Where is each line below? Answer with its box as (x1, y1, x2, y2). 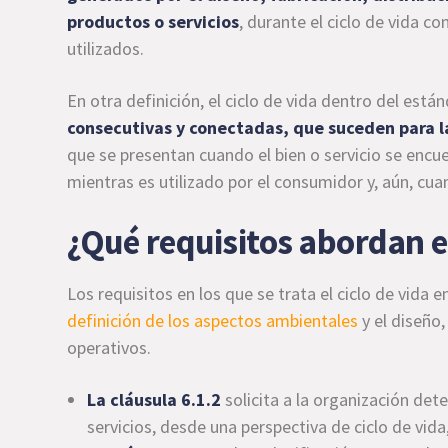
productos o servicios (67, 10, 240, 33)
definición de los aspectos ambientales (67, 309, 359, 332)
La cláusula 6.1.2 (87, 388, 222, 411)
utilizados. (67, 37, 145, 60)
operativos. (67, 336, 152, 359)
